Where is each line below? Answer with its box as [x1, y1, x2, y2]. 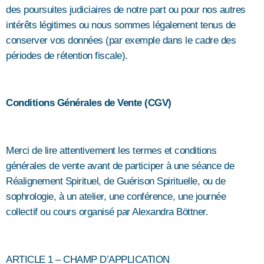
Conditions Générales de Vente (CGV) [6, 97, 171, 109]
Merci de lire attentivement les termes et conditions [6, 145, 216, 157]
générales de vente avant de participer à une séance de [6, 160, 234, 172]
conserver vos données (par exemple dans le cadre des [6, 34, 236, 46]
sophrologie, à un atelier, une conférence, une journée [6, 191, 226, 203]
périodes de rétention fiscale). [6, 49, 128, 61]
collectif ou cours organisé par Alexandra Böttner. [6, 206, 208, 218]
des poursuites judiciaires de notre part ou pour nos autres [6, 4, 246, 15]
